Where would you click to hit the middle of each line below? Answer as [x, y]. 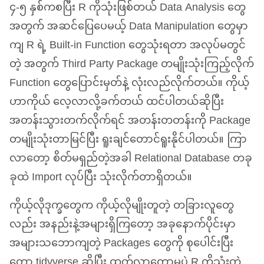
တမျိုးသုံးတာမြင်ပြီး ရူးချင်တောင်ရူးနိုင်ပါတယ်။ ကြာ [128, 140]
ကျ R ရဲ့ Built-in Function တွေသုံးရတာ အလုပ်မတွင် [128, 46]
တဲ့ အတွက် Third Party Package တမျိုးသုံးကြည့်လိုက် [132, 65]
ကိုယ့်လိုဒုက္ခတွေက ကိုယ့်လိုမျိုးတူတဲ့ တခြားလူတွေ [122, 206]
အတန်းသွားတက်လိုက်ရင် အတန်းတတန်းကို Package [130, 121]
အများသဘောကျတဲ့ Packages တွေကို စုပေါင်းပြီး [121, 244]
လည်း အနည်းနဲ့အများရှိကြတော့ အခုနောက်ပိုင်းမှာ [123, 225]
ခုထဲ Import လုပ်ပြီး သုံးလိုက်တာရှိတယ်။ [101, 178]
